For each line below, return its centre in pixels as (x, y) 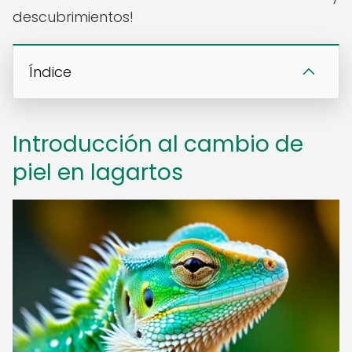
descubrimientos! (73, 17)
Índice (50, 72)
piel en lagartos (98, 172)
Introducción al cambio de (158, 144)
